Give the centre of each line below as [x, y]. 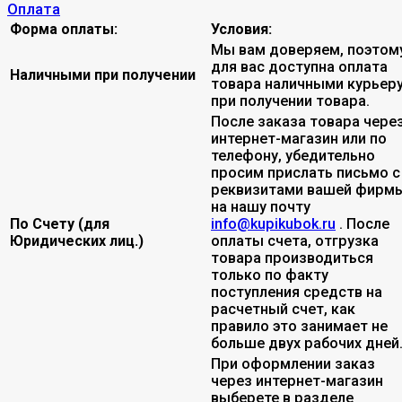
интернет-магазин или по [299, 138]
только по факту [270, 275]
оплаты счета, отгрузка [295, 240]
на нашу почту [261, 206]
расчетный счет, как [283, 309]
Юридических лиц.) [77, 240]
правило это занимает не [299, 326]
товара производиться [292, 258]
